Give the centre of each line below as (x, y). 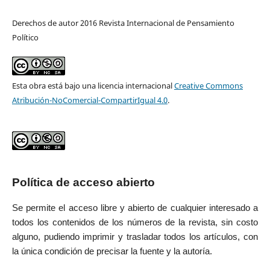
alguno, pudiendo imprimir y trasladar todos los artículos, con (135, 237)
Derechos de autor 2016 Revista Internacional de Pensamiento (123, 23)
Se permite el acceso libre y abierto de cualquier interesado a (135, 208)
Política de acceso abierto (83, 182)
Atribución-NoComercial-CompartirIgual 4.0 (89, 100)
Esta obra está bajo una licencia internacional (93, 85)
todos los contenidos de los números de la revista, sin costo (135, 222)
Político (25, 37)
